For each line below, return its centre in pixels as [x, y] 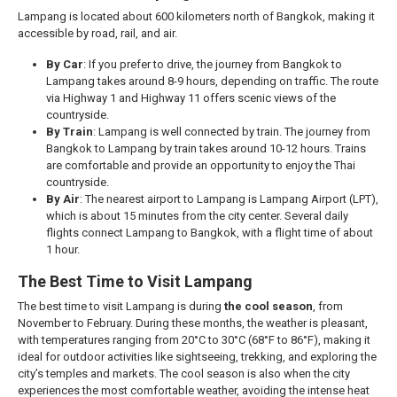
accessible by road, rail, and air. [97, 33]
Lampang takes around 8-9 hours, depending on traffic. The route [212, 81]
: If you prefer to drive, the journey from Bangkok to [213, 64]
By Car [65, 64]
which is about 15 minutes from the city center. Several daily [197, 216]
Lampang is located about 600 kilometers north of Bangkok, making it [196, 16]
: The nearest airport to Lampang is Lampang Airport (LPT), [229, 199]
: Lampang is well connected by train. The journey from [232, 132]
